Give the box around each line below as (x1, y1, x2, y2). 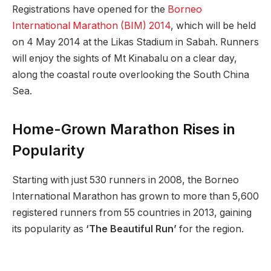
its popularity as (12, 223, 86, 235)
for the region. (177, 223, 244, 235)
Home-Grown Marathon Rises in (12, 120, 235, 139)
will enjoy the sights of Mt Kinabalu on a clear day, (12, 52, 237, 64)
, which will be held (171, 19, 256, 31)
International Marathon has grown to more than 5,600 (12, 190, 259, 202)
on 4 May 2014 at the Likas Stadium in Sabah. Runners (12, 36, 259, 48)
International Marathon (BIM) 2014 (12, 19, 171, 31)
